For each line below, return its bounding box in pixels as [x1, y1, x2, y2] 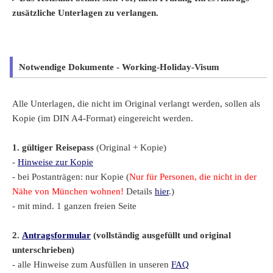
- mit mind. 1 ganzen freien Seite [12, 200, 136, 211]
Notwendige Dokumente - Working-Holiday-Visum [19, 62, 219, 72]
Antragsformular [22, 230, 91, 240]
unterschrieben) [12, 244, 74, 255]
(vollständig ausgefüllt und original [93, 230, 231, 240]
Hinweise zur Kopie [18, 157, 93, 167]
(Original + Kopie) [94, 142, 166, 152]
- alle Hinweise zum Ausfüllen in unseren [12, 259, 171, 269]
